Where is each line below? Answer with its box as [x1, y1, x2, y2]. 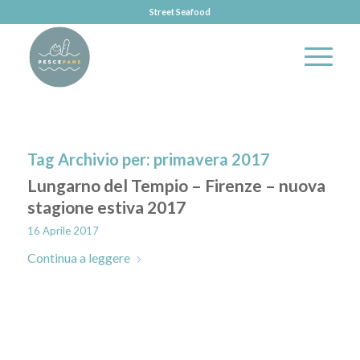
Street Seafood [149, 6, 211, 17]
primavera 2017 [153, 149, 270, 169]
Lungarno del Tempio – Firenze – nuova [27, 175, 325, 195]
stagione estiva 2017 [27, 197, 186, 217]
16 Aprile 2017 [27, 224, 99, 237]
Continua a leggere [27, 250, 130, 265]
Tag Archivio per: [27, 149, 153, 169]
